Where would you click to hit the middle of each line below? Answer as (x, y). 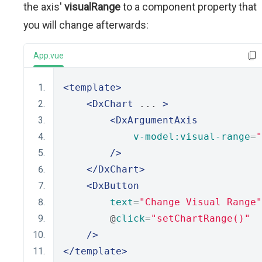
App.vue (49, 56)
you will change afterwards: (86, 25)
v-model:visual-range (192, 137)
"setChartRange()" (201, 219)
